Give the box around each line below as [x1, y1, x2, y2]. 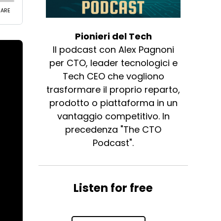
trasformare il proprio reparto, [46, 83, 181, 96]
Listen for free [74, 180, 153, 196]
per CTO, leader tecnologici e [49, 57, 178, 70]
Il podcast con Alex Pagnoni [52, 43, 174, 56]
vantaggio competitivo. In [57, 110, 170, 123]
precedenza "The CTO [65, 123, 162, 136]
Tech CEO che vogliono [62, 70, 164, 83]
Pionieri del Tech [74, 30, 152, 43]
